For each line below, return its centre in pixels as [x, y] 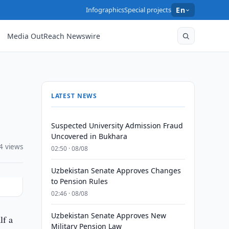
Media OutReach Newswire [54, 36]
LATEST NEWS [74, 96]
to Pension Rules [79, 181]
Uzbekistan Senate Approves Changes [116, 170]
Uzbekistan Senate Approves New [108, 215]
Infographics [105, 10]
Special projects [148, 10]
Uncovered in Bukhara [89, 136]
